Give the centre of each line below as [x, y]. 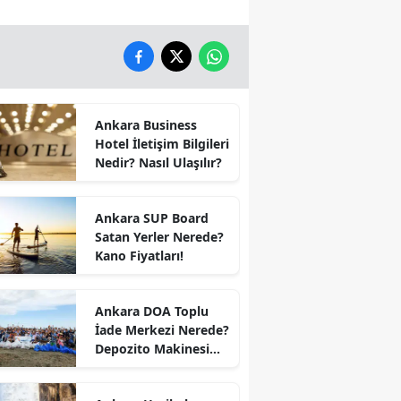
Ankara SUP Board [151, 218]
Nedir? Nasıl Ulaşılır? [158, 162]
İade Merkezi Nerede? [162, 329]
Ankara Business [145, 124]
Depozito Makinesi [152, 348]
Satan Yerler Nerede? [159, 236]
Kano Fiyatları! [139, 255]
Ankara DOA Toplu [151, 311]
